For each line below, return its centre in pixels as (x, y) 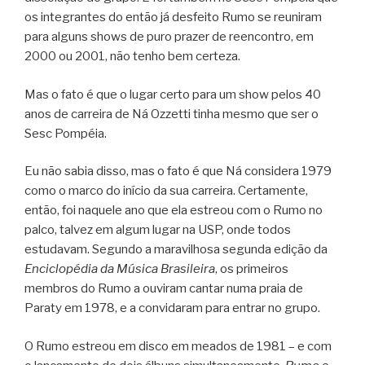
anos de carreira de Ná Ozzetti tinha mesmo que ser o (172, 114)
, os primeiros (252, 269)
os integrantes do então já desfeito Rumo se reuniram (173, 18)
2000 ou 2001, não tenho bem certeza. (132, 57)
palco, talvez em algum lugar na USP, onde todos (158, 230)
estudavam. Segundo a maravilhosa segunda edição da (176, 250)
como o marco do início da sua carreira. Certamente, (166, 191)
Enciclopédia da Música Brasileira (120, 269)
